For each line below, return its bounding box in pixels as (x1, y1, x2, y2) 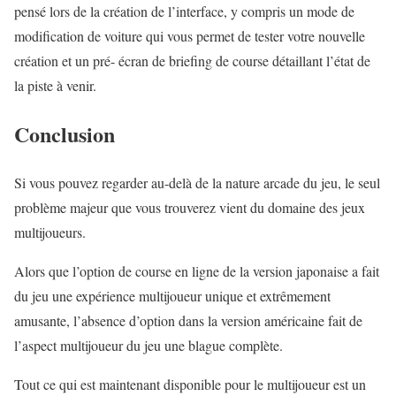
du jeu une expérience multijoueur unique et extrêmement (14, 286, 331, 306)
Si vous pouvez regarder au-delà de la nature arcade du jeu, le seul (14, 173, 380, 193)
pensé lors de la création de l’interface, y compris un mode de (14, 2, 354, 21)
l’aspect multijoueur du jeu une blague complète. (14, 336, 283, 355)
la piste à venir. (14, 76, 96, 95)
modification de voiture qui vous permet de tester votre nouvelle (14, 27, 365, 46)
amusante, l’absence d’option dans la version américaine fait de (14, 311, 362, 331)
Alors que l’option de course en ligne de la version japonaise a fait (14, 262, 379, 281)
